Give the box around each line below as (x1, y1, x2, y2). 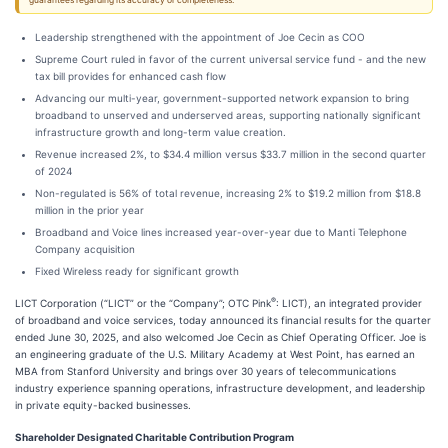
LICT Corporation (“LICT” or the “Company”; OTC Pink (15, 297, 271, 309)
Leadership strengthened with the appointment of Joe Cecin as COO (35, 31, 365, 43)
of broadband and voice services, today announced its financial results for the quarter (15, 314, 431, 326)
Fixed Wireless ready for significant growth (35, 265, 239, 277)
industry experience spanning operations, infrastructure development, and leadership (15, 382, 425, 394)
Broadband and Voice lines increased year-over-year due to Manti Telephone (35, 226, 407, 238)
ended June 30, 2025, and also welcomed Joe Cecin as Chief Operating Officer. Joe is (15, 331, 426, 343)
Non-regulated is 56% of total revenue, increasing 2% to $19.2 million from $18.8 (35, 187, 421, 199)
